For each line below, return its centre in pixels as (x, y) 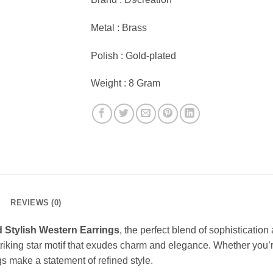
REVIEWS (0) (36, 203)
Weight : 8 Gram (126, 83)
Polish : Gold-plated (133, 55)
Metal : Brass (119, 27)
